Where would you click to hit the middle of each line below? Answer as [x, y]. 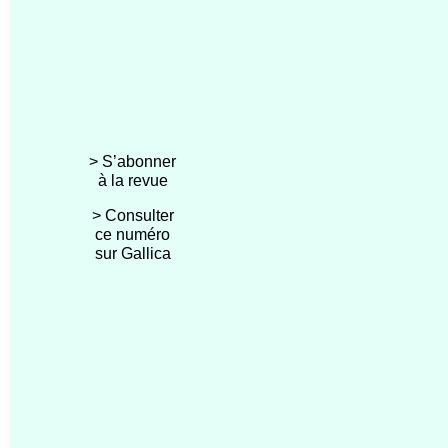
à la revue [132, 180]
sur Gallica [132, 253]
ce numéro [132, 234]
